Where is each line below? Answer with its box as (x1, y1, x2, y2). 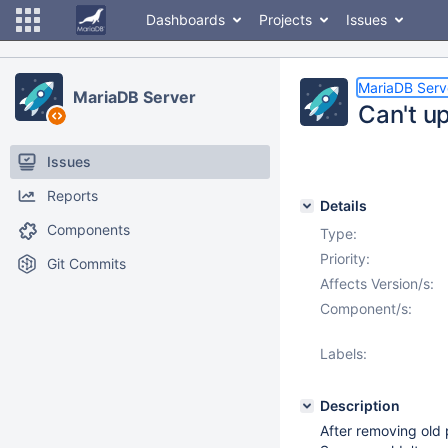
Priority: (320, 250, 370, 267)
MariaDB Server (73, 87, 196, 107)
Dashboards (146, 11, 225, 28)
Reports (47, 187, 98, 204)
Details (320, 197, 367, 214)
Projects (259, 11, 312, 28)
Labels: (320, 345, 367, 362)
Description (320, 397, 400, 414)
